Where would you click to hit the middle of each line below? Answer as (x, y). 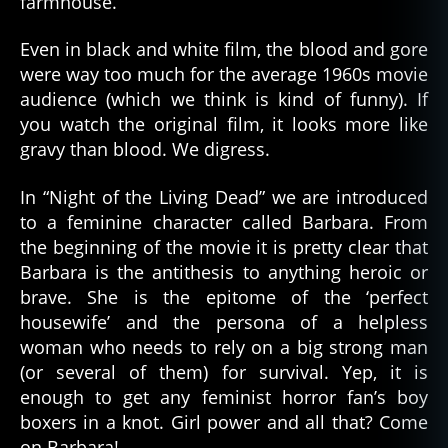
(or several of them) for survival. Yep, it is (224, 371)
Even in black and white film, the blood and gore (224, 49)
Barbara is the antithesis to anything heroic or (224, 271)
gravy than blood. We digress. (145, 149)
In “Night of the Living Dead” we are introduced (224, 196)
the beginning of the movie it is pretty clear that (224, 246)
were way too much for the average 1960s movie (224, 74)
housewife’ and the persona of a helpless (224, 321)
